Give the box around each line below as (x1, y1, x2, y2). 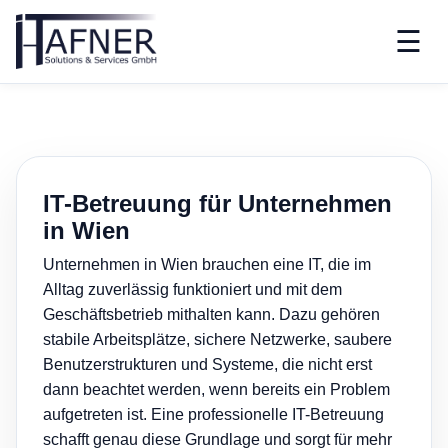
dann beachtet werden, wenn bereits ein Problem (43, 381, 390, 399)
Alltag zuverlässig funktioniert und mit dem (43, 281, 342, 299)
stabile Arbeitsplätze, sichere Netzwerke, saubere (43, 331, 392, 349)
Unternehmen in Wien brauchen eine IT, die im (43, 256, 371, 274)
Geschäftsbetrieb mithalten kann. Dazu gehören (43, 306, 380, 324)
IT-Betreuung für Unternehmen (43, 190, 392, 218)
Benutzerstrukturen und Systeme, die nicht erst (43, 356, 372, 374)
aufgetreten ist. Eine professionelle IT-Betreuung (43, 406, 384, 424)
